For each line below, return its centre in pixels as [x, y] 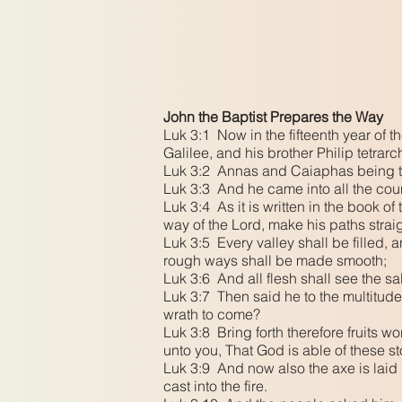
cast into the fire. [217, 386]
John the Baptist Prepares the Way [273, 117]
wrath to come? [214, 314]
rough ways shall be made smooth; [277, 260]
